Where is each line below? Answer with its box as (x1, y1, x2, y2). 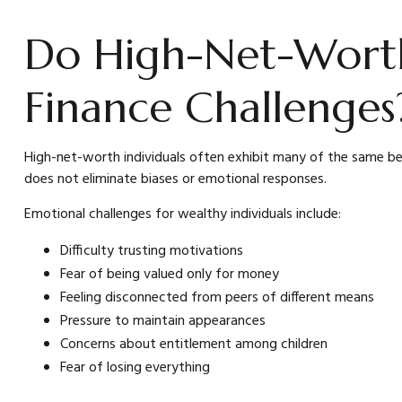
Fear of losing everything (59, 356, 210, 380)
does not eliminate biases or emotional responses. (23, 168, 327, 192)
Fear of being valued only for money (59, 263, 279, 287)
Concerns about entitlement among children (59, 333, 328, 357)
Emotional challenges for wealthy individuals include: (23, 203, 341, 227)
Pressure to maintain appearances (59, 310, 266, 334)
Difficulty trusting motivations (59, 240, 243, 264)
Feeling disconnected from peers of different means (59, 286, 374, 310)
